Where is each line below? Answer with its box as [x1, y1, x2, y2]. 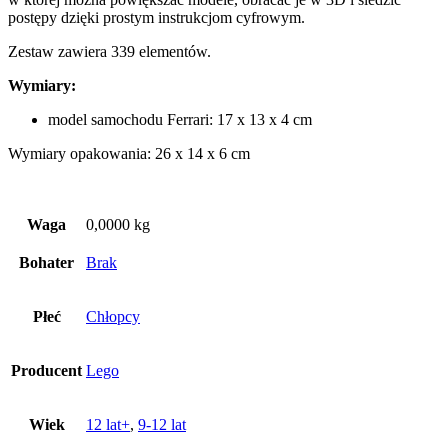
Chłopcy [86, 307, 140, 325]
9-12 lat [138, 415, 186, 433]
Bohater [19, 253, 74, 271]
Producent [11, 361, 82, 379]
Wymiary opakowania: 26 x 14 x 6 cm [8, 144, 250, 162]
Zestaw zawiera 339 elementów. [8, 42, 211, 60]
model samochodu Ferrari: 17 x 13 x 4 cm [48, 110, 312, 128]
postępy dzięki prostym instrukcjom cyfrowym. [8, 8, 305, 26]
